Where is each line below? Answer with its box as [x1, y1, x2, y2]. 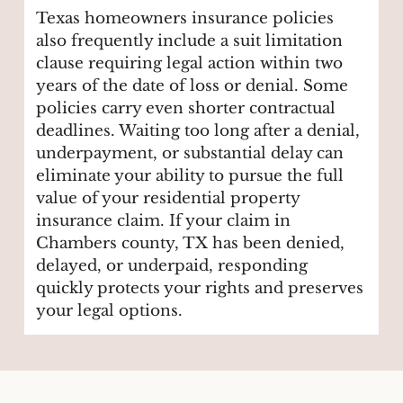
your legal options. [36, 301, 184, 321]
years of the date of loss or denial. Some [36, 76, 349, 96]
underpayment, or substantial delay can [36, 144, 345, 164]
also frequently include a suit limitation [36, 31, 344, 51]
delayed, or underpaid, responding [36, 256, 309, 276]
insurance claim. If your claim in [36, 211, 291, 231]
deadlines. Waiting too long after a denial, [36, 121, 361, 141]
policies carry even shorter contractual [36, 99, 336, 119]
